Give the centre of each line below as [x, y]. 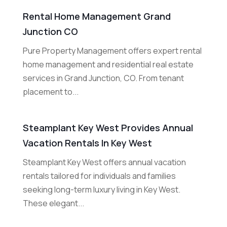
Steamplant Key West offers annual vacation [104, 162]
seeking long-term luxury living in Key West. [101, 190]
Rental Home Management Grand [97, 16]
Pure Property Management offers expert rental [112, 51]
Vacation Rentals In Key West [87, 143]
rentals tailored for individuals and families [99, 176]
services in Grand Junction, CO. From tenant [103, 78]
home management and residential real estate [108, 65]
